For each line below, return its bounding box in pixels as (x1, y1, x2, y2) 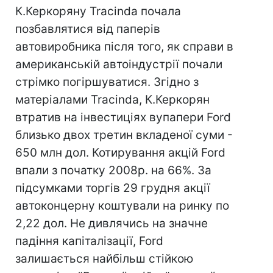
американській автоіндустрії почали (15, 57, 222, 71)
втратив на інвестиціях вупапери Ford (15, 110, 231, 124)
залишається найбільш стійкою (15, 252, 193, 266)
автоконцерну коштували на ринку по (15, 199, 229, 213)
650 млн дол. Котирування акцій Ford (15, 146, 225, 160)
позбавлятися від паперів (15, 22, 160, 36)
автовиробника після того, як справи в (15, 40, 233, 54)
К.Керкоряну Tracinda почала (15, 4, 181, 18)
